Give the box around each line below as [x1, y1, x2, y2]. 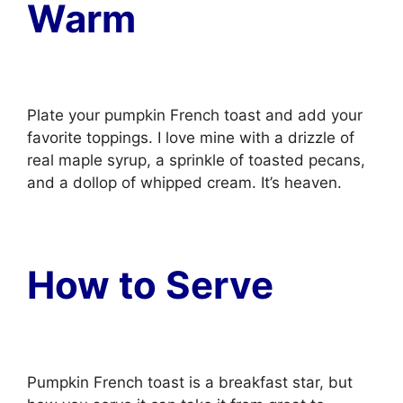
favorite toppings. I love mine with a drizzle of [27, 129, 354, 147]
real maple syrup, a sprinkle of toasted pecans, [27, 151, 365, 169]
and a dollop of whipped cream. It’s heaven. [27, 174, 342, 192]
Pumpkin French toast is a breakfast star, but [27, 372, 353, 391]
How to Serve [27, 262, 282, 308]
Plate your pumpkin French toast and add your [27, 106, 363, 124]
